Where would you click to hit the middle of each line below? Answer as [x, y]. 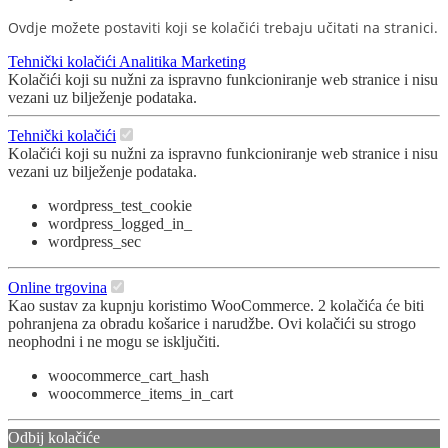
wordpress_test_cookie [120, 206]
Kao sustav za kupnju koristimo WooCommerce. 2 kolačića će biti [216, 306]
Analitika [150, 62]
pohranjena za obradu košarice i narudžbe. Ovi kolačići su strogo [212, 324]
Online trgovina [57, 288]
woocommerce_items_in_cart [140, 394]
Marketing [213, 62]
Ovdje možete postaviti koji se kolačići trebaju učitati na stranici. [223, 28]
